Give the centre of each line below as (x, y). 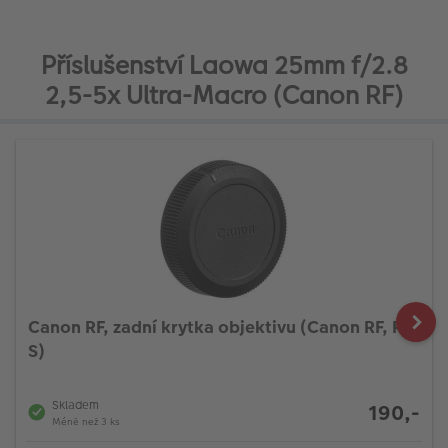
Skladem (75, 404)
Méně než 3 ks (86, 421)
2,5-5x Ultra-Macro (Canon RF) (224, 96)
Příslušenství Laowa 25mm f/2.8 (224, 66)
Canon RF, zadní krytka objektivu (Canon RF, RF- (223, 327)
